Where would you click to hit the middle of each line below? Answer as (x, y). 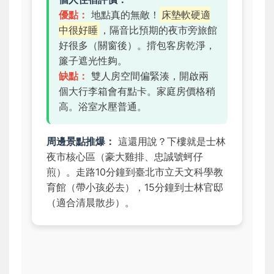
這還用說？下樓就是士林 (170, 142)
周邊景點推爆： (81, 142)
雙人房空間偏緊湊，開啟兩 (148, 76)
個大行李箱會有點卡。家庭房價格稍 (137, 91)
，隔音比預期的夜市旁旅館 (159, 30)
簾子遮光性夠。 (93, 61)
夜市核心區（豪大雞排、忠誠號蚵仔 (125, 157)
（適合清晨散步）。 (91, 203)
